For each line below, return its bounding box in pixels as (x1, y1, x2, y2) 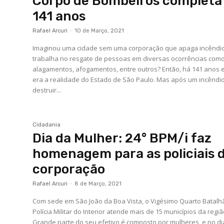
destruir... (32, 85, 61, 94)
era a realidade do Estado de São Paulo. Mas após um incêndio (32, 74, 157, 84)
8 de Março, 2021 (74, 180, 122, 187)
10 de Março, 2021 (74, 27, 124, 34)
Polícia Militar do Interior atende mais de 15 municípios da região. (32, 207, 156, 216)
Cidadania (32, 121, 61, 128)
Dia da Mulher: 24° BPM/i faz (32, 130, 212, 146)
